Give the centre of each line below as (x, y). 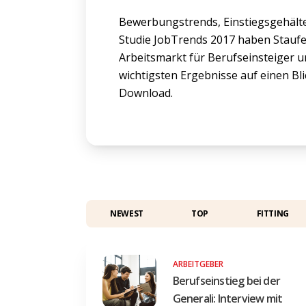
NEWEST (127, 213)
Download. (146, 93)
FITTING (273, 213)
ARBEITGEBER (198, 264)
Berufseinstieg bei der (226, 280)
